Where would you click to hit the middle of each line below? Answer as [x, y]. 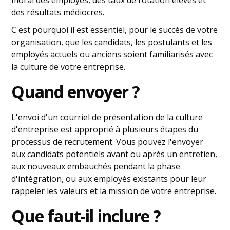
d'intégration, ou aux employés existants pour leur [109, 179]
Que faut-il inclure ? [86, 216]
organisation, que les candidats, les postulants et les [112, 42]
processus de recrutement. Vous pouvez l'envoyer [108, 142]
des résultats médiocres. [58, 12]
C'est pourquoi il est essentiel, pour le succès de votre [115, 30]
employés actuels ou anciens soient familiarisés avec [112, 54]
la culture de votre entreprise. [69, 67]
